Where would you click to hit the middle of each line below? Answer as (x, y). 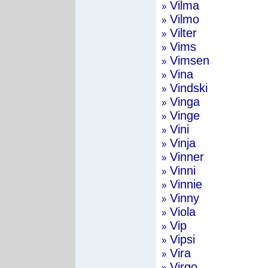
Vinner (185, 157)
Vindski (187, 88)
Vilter (182, 33)
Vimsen (188, 60)
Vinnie (184, 184)
